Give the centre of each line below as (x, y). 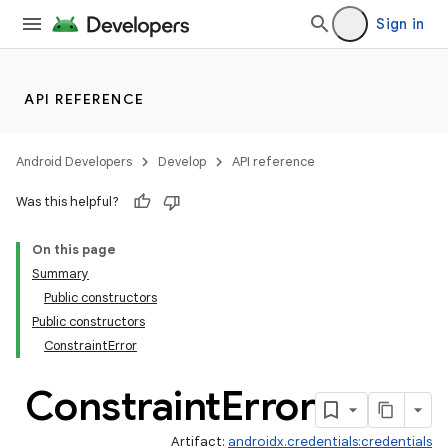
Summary (60, 273)
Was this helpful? (67, 201)
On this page (74, 249)
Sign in (400, 24)
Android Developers (74, 161)
